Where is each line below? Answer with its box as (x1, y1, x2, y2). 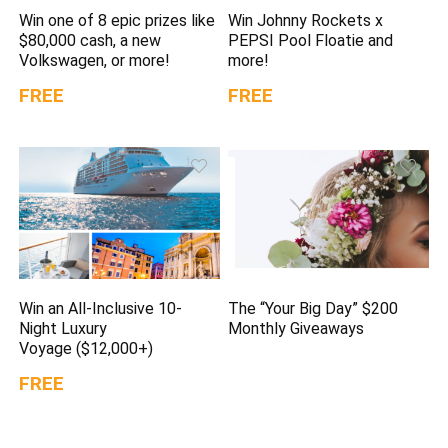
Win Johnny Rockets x (228, 11, 384, 31)
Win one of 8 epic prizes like (19, 11, 216, 31)
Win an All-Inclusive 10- (19, 298, 183, 318)
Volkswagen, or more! (19, 51, 171, 71)
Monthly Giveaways (228, 318, 365, 338)
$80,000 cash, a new (19, 31, 162, 51)
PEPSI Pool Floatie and (228, 31, 394, 51)
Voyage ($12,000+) (19, 338, 154, 358)
